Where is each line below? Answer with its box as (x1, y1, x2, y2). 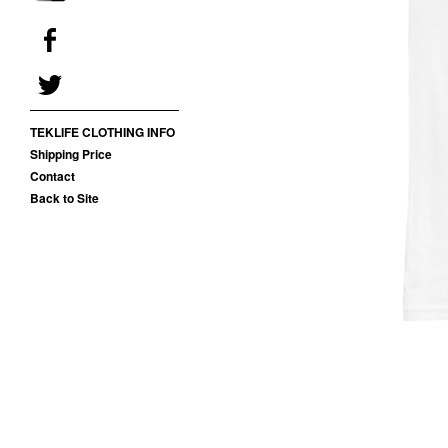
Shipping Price (30, 144, 112, 163)
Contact (30, 166, 75, 185)
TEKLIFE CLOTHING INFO (30, 122, 175, 141)
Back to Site (30, 188, 99, 207)
